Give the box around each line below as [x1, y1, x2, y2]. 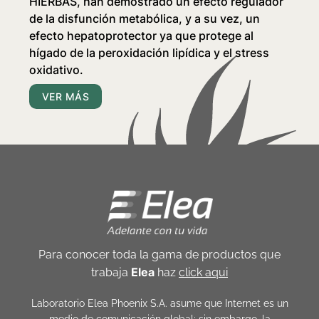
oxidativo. [29, 63, 84, 78]
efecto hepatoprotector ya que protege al [29, 28, 254, 43]
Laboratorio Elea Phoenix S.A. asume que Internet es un [31, 298, 288, 310]
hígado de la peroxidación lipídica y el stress [29, 46, 270, 61]
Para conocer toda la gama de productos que [38, 247, 281, 261]
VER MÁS [42, 90, 89, 103]
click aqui [179, 265, 228, 279]
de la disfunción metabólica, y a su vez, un [29, 11, 261, 26]
